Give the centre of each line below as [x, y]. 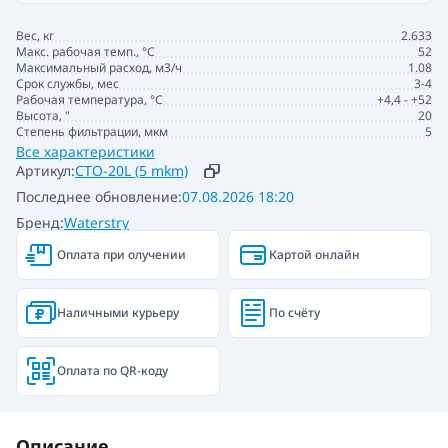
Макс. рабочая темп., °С [85, 51]
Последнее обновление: [99, 196]
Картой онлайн [314, 254]
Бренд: [40, 222]
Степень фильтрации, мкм [92, 131]
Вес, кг [35, 35]
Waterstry [96, 222]
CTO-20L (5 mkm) [131, 170]
